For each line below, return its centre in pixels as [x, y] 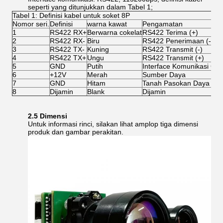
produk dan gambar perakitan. [76, 132]
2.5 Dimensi [48, 116]
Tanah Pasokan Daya [176, 83]
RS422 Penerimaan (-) [178, 41]
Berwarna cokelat [114, 32]
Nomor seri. [31, 24]
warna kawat [107, 24]
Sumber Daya [164, 75]
